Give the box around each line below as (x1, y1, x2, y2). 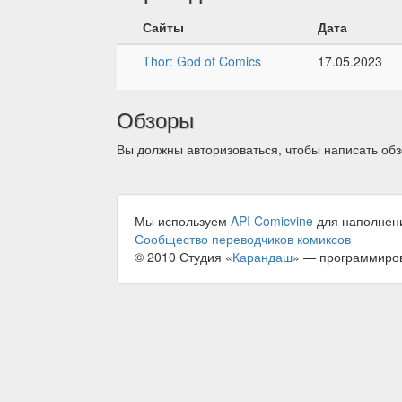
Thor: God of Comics (143, 51, 261, 70)
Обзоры (117, 102, 194, 135)
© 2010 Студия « (135, 247, 232, 266)
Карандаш (232, 247, 293, 266)
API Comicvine (231, 211, 313, 230)
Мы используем (135, 211, 231, 230)
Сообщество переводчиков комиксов (135, 229, 351, 248)
